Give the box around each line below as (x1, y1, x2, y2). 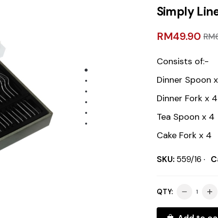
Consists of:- (156, 55, 209, 68)
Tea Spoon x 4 (156, 111, 215, 123)
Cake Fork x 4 (156, 129, 212, 142)
